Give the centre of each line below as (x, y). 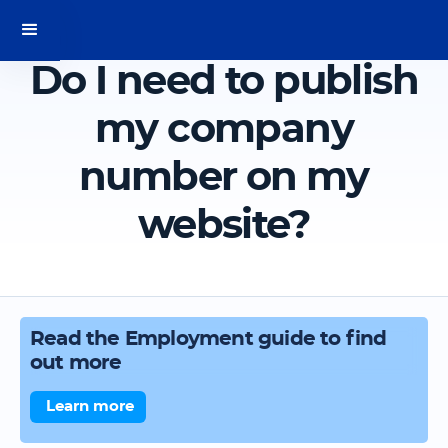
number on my (224, 178)
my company (224, 130)
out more (76, 363)
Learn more (90, 406)
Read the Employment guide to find (208, 339)
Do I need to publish (224, 82)
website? (224, 226)
